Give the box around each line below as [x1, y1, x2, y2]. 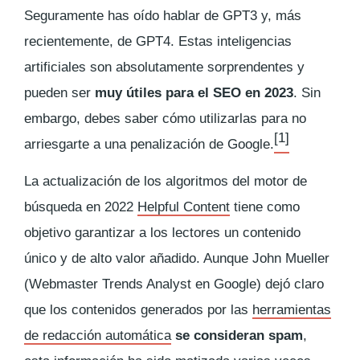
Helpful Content [137, 199, 230, 215]
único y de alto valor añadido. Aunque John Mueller [24, 251, 329, 266]
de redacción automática [24, 328, 171, 343]
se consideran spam [175, 328, 303, 343]
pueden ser [24, 85, 95, 100]
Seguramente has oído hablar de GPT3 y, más [24, 8, 301, 23]
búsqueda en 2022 [24, 199, 137, 215]
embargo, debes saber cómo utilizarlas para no [24, 111, 306, 126]
